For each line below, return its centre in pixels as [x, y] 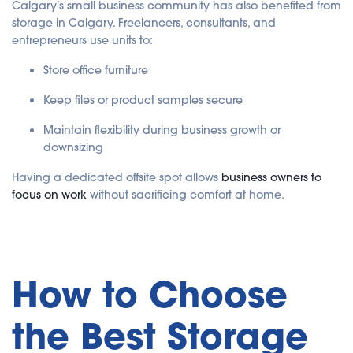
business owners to [271, 177]
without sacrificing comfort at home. [186, 194]
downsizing [73, 147]
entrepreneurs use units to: [82, 40]
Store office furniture [96, 70]
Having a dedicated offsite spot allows [117, 177]
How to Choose [150, 295]
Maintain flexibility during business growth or [162, 130]
